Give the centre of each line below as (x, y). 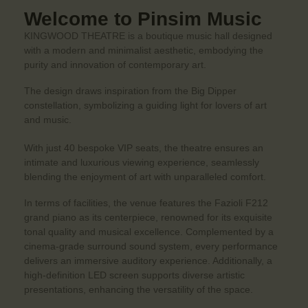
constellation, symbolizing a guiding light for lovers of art (145, 106)
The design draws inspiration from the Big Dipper (130, 91)
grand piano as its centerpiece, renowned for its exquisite (148, 217)
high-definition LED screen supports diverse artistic (134, 275)
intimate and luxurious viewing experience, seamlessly (142, 163)
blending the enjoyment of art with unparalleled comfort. (145, 177)
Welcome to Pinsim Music (143, 19)
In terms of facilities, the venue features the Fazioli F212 (146, 202)
